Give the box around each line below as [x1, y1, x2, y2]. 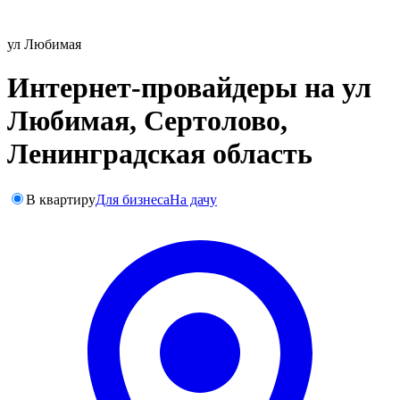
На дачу [170, 191, 217, 207]
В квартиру [26, 191, 96, 207]
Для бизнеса [96, 191, 170, 207]
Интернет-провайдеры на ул [7, 71, 371, 104]
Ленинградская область [7, 137, 312, 171]
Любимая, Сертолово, [7, 104, 287, 137]
